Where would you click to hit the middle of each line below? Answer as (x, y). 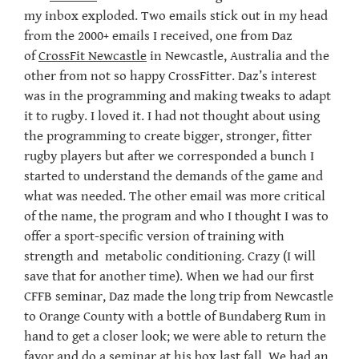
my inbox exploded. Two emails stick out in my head (176, 16)
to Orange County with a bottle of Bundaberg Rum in (175, 317)
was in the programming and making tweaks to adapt (177, 96)
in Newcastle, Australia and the (238, 56)
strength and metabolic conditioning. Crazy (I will (170, 256)
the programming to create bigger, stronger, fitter (168, 136)
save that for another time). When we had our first (169, 276)
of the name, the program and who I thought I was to (176, 216)
